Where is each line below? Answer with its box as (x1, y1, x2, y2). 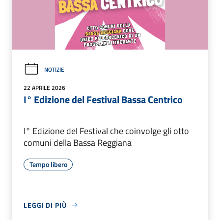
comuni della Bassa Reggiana (24, 136, 132, 150)
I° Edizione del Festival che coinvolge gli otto (24, 124, 189, 138)
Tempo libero (29, 159, 67, 170)
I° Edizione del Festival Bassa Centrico (24, 92, 183, 108)
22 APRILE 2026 (24, 83, 65, 93)
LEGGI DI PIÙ (24, 200, 67, 211)
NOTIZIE (44, 64, 64, 74)
